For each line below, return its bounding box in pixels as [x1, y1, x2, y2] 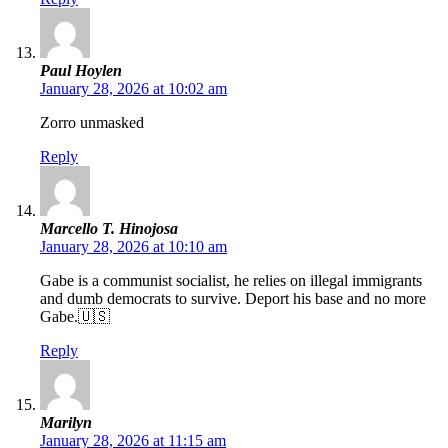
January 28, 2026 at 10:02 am [40, 80, 227, 98]
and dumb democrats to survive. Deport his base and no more [40, 290, 426, 308]
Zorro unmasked [40, 114, 144, 132]
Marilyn [40, 414, 92, 432]
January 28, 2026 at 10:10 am [40, 238, 227, 256]
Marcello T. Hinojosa [40, 220, 178, 238]
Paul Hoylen [40, 62, 122, 80]
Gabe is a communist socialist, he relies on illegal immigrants [40, 272, 422, 290]
